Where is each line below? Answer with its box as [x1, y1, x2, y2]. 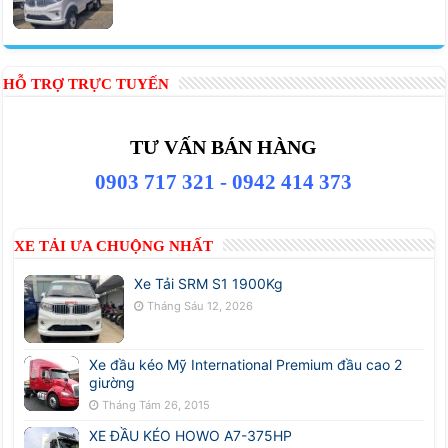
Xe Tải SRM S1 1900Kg [134, 274, 284, 292]
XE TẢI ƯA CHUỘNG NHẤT [14, 237, 214, 254]
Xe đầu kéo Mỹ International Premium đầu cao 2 [89, 355, 403, 373]
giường [89, 373, 136, 391]
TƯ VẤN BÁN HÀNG [130, 135, 318, 158]
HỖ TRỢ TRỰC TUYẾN [3, 75, 170, 92]
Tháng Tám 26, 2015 [102, 397, 211, 412]
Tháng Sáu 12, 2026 [147, 298, 254, 313]
